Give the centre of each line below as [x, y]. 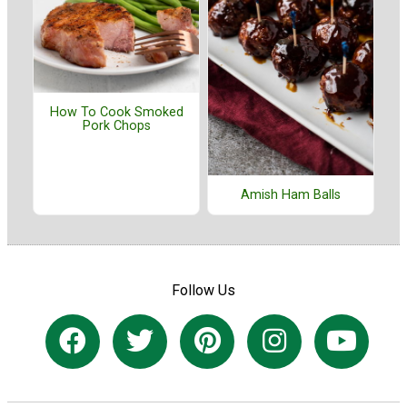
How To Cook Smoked [116, 113]
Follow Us [203, 291]
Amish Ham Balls [291, 194]
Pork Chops [116, 126]
